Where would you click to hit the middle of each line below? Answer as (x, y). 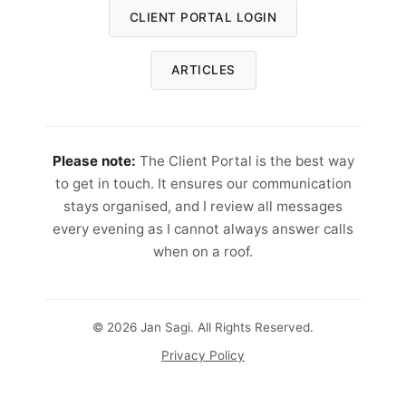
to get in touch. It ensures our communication (203, 184)
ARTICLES (203, 70)
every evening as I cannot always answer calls (203, 229)
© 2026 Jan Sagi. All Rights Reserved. (203, 328)
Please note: (94, 161)
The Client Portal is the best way (245, 161)
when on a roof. (203, 252)
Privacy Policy (203, 356)
